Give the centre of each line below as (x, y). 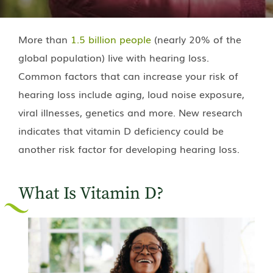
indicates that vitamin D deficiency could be (121, 130)
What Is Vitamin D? (91, 193)
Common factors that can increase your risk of (128, 75)
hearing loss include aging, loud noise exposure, (131, 94)
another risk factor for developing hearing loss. (129, 148)
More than (44, 39)
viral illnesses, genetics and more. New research (130, 112)
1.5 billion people (111, 39)
